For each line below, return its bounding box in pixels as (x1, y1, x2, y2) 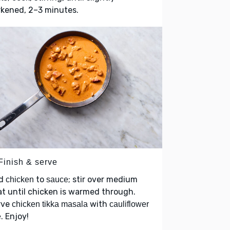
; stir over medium (68, 174, 138, 184)
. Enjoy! (1, 211, 29, 221)
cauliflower (109, 199, 149, 208)
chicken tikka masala (12, 199, 88, 208)
